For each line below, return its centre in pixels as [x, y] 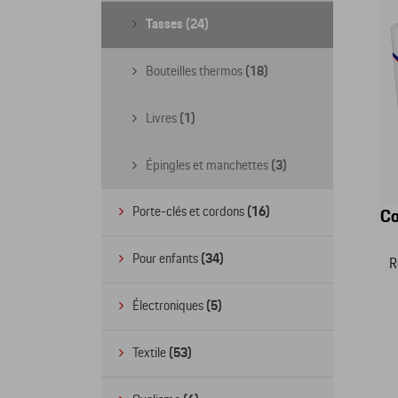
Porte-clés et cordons [190, 212]
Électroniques [169, 306]
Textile [151, 353]
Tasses [166, 24]
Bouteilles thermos [195, 72]
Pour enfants [167, 259]
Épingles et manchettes [208, 166]
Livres [163, 119]
